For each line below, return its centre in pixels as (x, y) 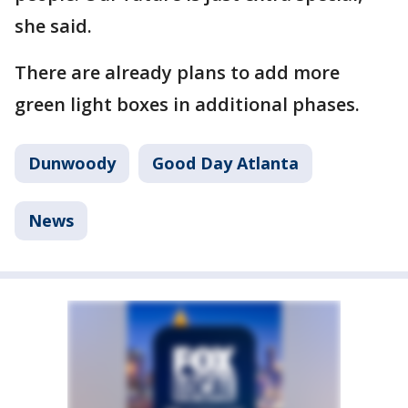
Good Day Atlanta (225, 163)
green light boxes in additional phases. (187, 104)
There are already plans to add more (177, 72)
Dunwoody (72, 163)
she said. (53, 25)
